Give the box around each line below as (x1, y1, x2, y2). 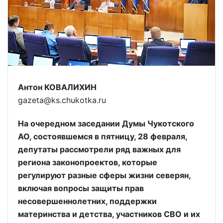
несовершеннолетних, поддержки (18, 196, 157, 207)
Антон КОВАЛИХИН (18, 82, 97, 93)
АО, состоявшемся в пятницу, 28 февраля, (18, 131, 187, 142)
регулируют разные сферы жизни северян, (18, 170, 191, 181)
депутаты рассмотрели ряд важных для (18, 144, 181, 155)
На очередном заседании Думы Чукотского (18, 118, 194, 129)
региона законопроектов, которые (18, 157, 157, 168)
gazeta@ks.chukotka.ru (18, 95, 106, 106)
